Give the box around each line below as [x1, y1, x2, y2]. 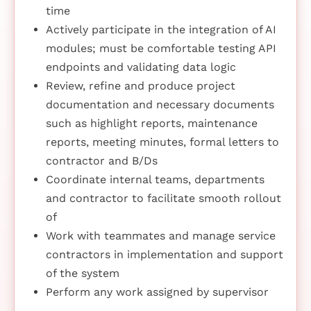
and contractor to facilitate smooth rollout [45, 192, 281, 205]
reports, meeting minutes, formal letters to [45, 135, 279, 149]
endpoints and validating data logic [45, 60, 236, 74]
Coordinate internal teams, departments [45, 173, 264, 187]
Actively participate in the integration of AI [45, 23, 276, 37]
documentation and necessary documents [45, 98, 274, 112]
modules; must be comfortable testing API [45, 42, 276, 56]
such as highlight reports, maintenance [45, 117, 258, 131]
